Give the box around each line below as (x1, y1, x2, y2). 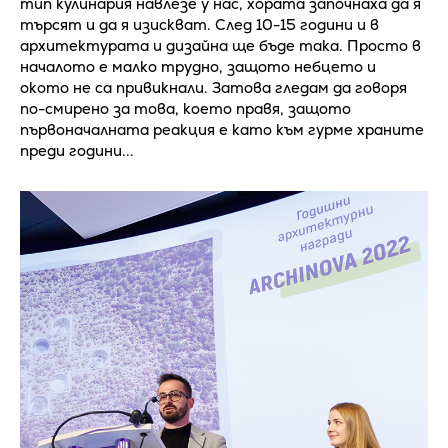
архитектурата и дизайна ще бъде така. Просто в (20, 36, 421, 56)
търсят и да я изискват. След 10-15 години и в (20, 15, 379, 35)
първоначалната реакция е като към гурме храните (20, 120, 424, 140)
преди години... (20, 141, 134, 161)
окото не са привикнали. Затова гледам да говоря (20, 78, 407, 98)
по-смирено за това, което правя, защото (20, 99, 351, 119)
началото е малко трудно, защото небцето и (20, 57, 376, 77)
